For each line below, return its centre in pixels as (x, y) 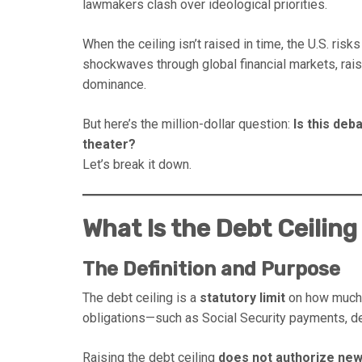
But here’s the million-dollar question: (188, 124)
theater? (109, 145)
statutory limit (242, 298)
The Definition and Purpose (211, 269)
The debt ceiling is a (141, 298)
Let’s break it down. (137, 165)
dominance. (114, 85)
